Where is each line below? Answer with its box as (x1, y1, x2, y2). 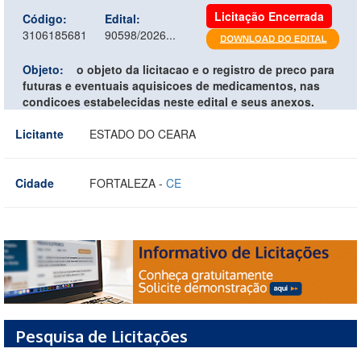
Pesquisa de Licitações (16, 326, 188, 347)
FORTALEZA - (89, 174, 166, 191)
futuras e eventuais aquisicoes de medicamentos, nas (23, 77, 320, 93)
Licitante (15, 125, 64, 142)
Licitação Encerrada (214, 7, 324, 24)
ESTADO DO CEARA (89, 125, 196, 142)
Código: (23, 10, 67, 27)
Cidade (15, 174, 54, 191)
